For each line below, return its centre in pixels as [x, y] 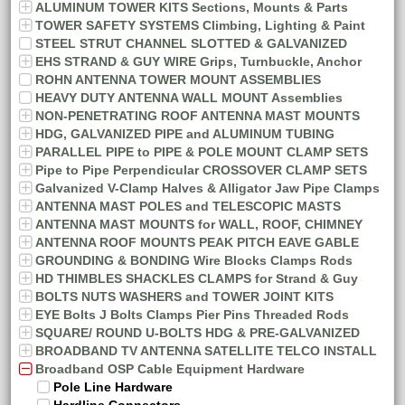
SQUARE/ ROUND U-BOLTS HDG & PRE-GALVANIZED [198, 333]
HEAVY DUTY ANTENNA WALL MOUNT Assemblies [189, 98]
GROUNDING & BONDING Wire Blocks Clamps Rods [194, 260]
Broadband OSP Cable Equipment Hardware [170, 369]
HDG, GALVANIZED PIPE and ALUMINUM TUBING [185, 134]
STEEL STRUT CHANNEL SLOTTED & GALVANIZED [191, 43]
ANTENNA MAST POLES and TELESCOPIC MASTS [188, 206]
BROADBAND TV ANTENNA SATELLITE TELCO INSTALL [206, 351]
